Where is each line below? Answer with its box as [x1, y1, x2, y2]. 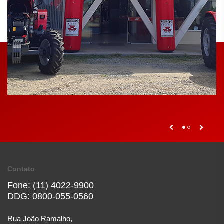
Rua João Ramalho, [7, 214, 72, 223]
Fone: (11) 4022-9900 [7, 180, 94, 190]
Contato [7, 165, 35, 173]
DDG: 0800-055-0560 [7, 191, 93, 201]
